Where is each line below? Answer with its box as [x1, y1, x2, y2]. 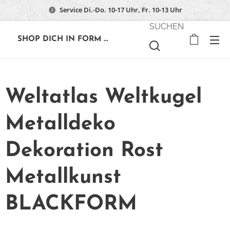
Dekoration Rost [5, 141, 163, 161]
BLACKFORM [5, 194, 137, 215]
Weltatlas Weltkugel [5, 87, 202, 108]
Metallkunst [5, 167, 121, 188]
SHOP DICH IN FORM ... [17, 35, 108, 43]
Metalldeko [5, 114, 116, 135]
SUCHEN [149, 21, 184, 31]
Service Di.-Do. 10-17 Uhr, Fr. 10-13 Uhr [59, 5, 182, 14]
